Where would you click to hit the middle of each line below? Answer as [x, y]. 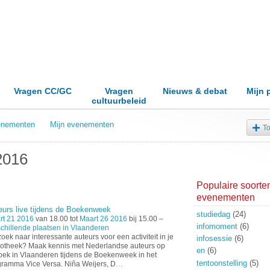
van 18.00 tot [56, 218]
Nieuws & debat [195, 92]
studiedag [213, 214]
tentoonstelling [221, 263]
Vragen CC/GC [43, 92]
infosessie [214, 239]
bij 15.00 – [145, 218]
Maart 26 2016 [103, 218]
